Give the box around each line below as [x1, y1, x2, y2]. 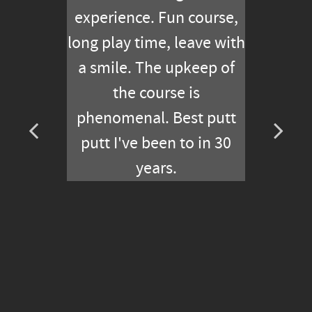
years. [135, 159, 177, 178]
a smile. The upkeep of [77, 58, 235, 78]
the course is [112, 84, 200, 103]
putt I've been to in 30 [81, 134, 231, 153]
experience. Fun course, [74, 8, 238, 28]
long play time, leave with [67, 33, 245, 53]
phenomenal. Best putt [76, 109, 236, 128]
